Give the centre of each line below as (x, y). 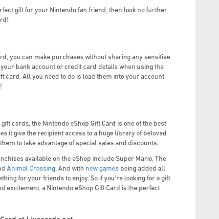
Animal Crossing (31, 169)
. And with (70, 169)
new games (102, 169)
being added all (142, 169)
